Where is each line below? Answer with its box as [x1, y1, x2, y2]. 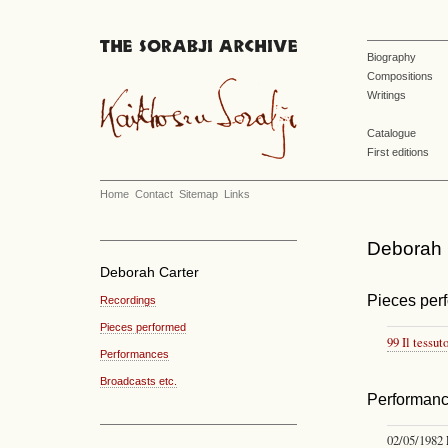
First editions [367, 146, 429, 158]
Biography [367, 51, 416, 63]
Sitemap [179, 188, 218, 200]
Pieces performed [100, 320, 186, 333]
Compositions [367, 70, 433, 82]
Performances [100, 347, 169, 360]
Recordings [100, 293, 156, 306]
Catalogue [367, 127, 416, 139]
